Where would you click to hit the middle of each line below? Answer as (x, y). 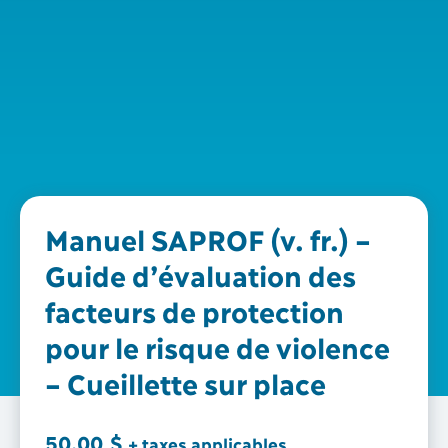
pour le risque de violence (216, 346)
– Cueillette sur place (185, 382)
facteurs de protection (193, 310)
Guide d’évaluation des (199, 274)
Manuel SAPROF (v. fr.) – (207, 238)
